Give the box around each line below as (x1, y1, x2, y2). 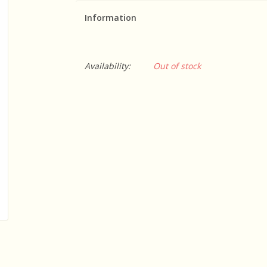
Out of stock (153, 60, 201, 72)
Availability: (84, 60, 131, 72)
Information (84, 12, 136, 23)
